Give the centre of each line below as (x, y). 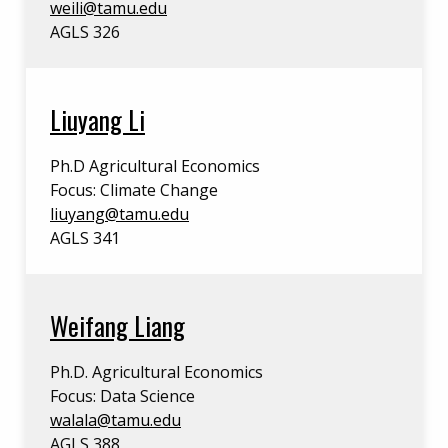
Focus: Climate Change (134, 190)
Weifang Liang (117, 325)
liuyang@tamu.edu (119, 214)
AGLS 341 (85, 238)
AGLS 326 (85, 32)
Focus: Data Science (122, 396)
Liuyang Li (97, 119)
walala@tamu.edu (115, 420)
